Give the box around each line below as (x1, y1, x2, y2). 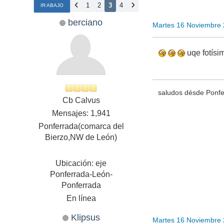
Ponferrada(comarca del (38, 122, 124, 131)
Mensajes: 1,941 (51, 109, 110, 118)
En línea (66, 194, 96, 203)
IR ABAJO (40, 2, 64, 8)
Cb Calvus (62, 96, 100, 105)
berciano (68, 17, 103, 28)
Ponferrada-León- (49, 170, 112, 179)
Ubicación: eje (55, 159, 107, 168)
